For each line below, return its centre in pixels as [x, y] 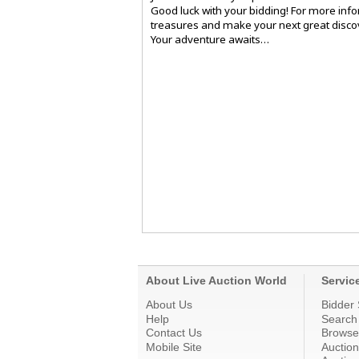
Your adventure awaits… [210, 40]
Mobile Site [174, 347]
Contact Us [174, 333]
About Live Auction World [216, 281]
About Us [169, 305]
